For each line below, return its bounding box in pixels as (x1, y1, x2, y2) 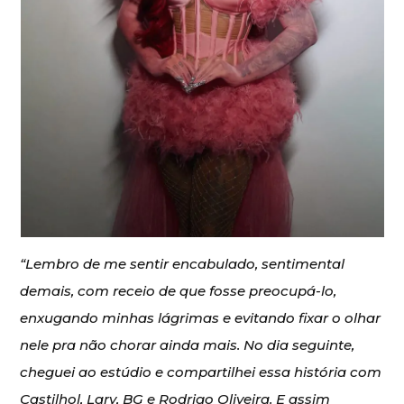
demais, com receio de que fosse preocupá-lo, (20, 281, 337, 299)
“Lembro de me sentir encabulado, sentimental (20, 254, 345, 272)
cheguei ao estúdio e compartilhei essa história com (20, 363, 382, 381)
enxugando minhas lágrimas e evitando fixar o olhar (20, 308, 381, 326)
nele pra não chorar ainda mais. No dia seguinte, (20, 335, 355, 353)
